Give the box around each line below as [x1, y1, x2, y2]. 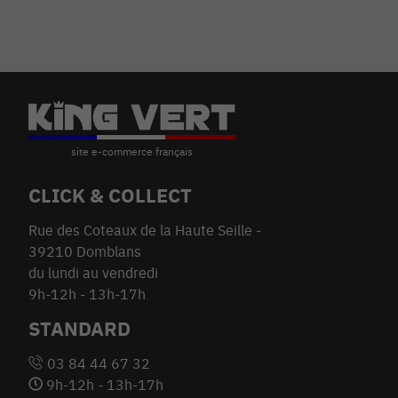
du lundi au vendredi [28, 264, 158, 283]
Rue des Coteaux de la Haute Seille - [28, 221, 261, 240]
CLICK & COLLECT [28, 182, 192, 209]
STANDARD [28, 315, 131, 342]
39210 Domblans [28, 243, 141, 261]
